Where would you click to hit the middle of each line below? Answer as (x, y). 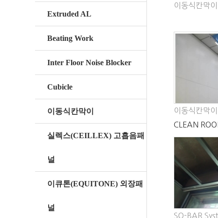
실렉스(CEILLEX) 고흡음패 (96, 136)
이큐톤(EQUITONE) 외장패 (95, 184)
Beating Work (70, 38)
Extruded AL (69, 14)
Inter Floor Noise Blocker (89, 63)
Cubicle (60, 87)
